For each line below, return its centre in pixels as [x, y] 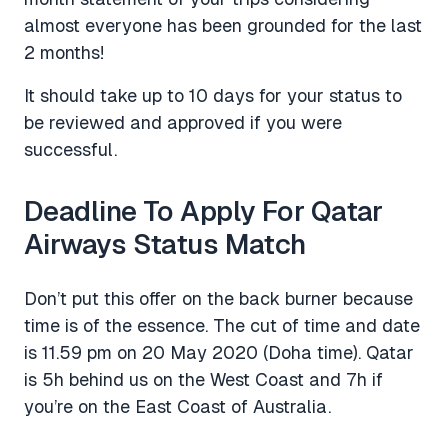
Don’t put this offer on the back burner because [218, 298]
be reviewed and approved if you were [183, 122]
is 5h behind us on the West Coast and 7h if [203, 379]
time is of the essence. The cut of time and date [222, 325]
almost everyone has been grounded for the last [223, 25]
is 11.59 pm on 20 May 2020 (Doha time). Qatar [219, 352]
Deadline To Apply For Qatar [203, 210]
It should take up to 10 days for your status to [213, 95]
